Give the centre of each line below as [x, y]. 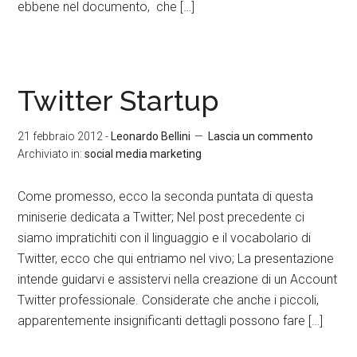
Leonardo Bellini [151, 136]
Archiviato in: [51, 154]
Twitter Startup [119, 100]
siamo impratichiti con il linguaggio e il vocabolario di [165, 238]
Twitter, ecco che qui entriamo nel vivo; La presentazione [176, 259]
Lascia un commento [261, 136]
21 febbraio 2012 [61, 136]
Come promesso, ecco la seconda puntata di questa [166, 196]
